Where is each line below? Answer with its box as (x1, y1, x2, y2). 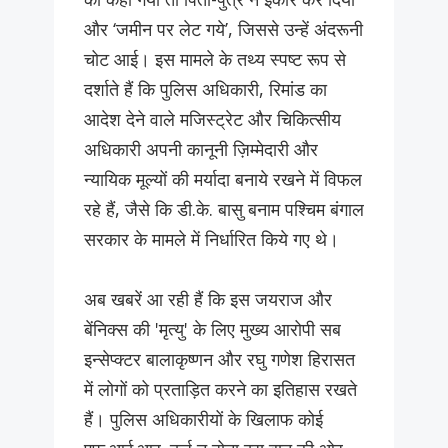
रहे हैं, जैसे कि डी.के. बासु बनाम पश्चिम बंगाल (84, 197, 364, 222)
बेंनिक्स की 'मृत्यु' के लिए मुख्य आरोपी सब (84, 317, 341, 342)
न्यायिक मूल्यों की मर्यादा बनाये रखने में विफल (84, 167, 362, 192)
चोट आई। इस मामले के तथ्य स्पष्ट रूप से (84, 47, 346, 72)
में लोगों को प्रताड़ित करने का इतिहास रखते (84, 377, 357, 402)
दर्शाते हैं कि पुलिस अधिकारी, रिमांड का (84, 77, 327, 102)
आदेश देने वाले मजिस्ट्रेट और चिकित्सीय (84, 107, 341, 132)
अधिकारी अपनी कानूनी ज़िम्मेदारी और (84, 137, 318, 162)
